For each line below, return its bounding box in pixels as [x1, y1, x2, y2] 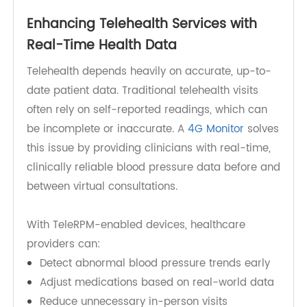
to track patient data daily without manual [28, 19, 256, 38]
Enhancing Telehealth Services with [28, 79, 271, 101]
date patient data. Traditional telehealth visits [28, 151, 272, 170]
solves [256, 192, 294, 210]
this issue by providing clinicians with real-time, [28, 212, 285, 230]
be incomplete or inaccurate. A [28, 192, 198, 210]
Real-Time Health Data [28, 101, 186, 124]
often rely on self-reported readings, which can [28, 171, 282, 190]
